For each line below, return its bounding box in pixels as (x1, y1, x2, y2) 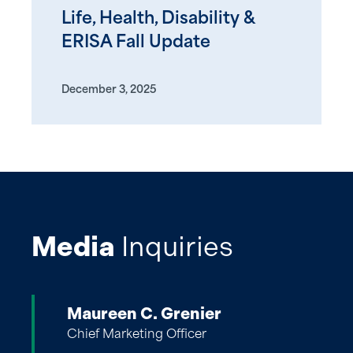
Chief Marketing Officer (67, 329, 206, 341)
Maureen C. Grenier (67, 303, 221, 323)
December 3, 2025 (61, 84, 156, 95)
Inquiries (115, 229, 233, 263)
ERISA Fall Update (61, 34, 210, 51)
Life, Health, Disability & (61, 10, 255, 28)
